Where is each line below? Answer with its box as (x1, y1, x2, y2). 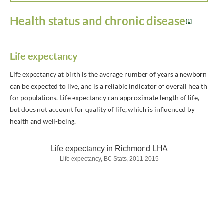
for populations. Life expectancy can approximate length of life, (10, 93, 199, 102)
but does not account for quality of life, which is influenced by (10, 105, 195, 113)
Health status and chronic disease (10, 14, 185, 28)
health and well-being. (10, 117, 76, 125)
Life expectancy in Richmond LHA (50, 145, 168, 153)
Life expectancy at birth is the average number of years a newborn (10, 70, 207, 78)
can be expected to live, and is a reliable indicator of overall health (10, 82, 207, 90)
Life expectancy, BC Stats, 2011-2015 (59, 155, 159, 162)
